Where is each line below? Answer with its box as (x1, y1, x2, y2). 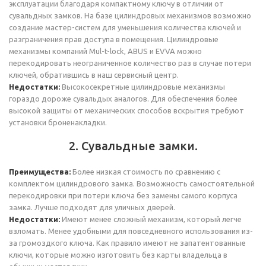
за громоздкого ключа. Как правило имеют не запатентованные (9, 239, 246, 247)
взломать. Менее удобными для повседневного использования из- (9, 227, 253, 235)
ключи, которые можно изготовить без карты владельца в (9, 251, 227, 259)
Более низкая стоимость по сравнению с (71, 167, 220, 176)
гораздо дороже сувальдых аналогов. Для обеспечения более (9, 94, 237, 103)
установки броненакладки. (9, 118, 107, 126)
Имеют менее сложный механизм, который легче (60, 215, 242, 223)
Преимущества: (9, 167, 71, 176)
